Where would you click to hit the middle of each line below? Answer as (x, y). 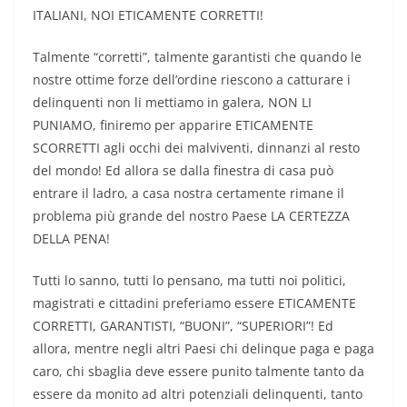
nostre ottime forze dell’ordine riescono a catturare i (192, 80)
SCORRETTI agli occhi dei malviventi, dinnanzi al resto (196, 148)
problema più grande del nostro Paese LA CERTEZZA (191, 216)
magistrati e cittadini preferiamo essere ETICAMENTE (194, 303)
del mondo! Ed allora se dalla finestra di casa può (183, 171)
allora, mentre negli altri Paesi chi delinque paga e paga (203, 349)
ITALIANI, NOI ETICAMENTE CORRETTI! (148, 15)
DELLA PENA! (71, 239)
